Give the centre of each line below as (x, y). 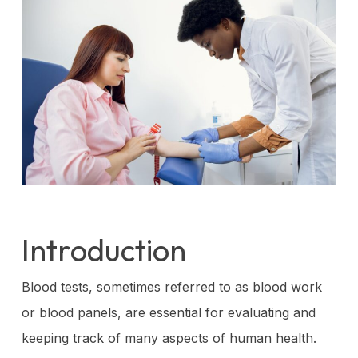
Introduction (103, 250)
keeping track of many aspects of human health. (169, 338)
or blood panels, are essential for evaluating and (168, 312)
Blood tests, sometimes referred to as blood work (171, 286)
